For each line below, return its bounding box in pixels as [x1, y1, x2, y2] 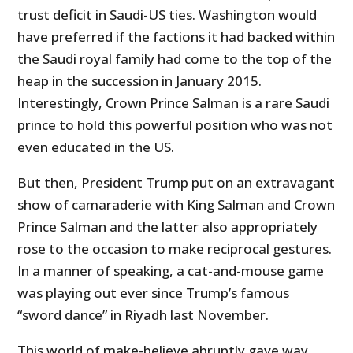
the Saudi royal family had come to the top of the [17, 50, 333, 69]
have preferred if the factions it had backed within [17, 28, 336, 46]
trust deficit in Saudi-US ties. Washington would [17, 6, 318, 24]
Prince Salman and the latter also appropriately [17, 217, 318, 236]
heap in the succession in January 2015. [17, 72, 262, 91]
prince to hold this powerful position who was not [17, 116, 333, 135]
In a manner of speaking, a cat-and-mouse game [17, 262, 325, 281]
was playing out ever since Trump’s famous [17, 284, 290, 303]
